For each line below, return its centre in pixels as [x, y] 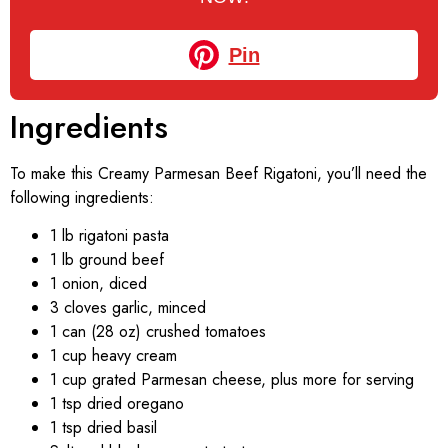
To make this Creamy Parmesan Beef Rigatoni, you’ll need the [218, 173]
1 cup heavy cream [113, 355]
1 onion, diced [98, 283]
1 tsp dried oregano [117, 403]
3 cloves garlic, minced [128, 307]
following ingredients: [82, 197]
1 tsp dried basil [103, 427]
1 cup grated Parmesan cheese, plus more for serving [232, 379]
